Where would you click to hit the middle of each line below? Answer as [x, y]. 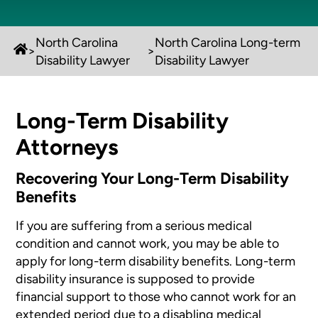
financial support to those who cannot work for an [156, 296]
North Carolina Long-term [227, 42]
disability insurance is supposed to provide [136, 278]
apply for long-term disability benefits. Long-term [156, 261]
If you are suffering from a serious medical [134, 225]
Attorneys [67, 147]
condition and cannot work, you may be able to [148, 243]
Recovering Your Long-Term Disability [153, 179]
